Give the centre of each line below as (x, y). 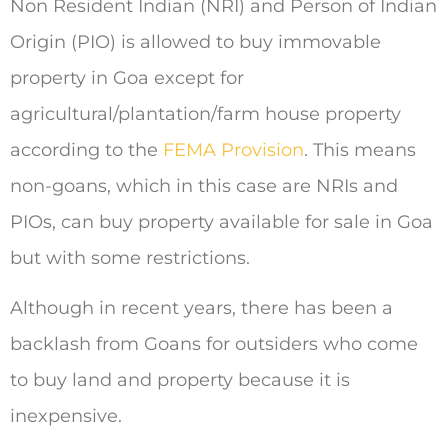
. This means (360, 149)
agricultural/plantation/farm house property (205, 113)
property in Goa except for (127, 77)
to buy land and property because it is (180, 380)
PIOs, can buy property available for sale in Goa (221, 221)
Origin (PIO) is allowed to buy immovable (195, 41)
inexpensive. (66, 416)
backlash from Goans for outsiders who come (214, 344)
